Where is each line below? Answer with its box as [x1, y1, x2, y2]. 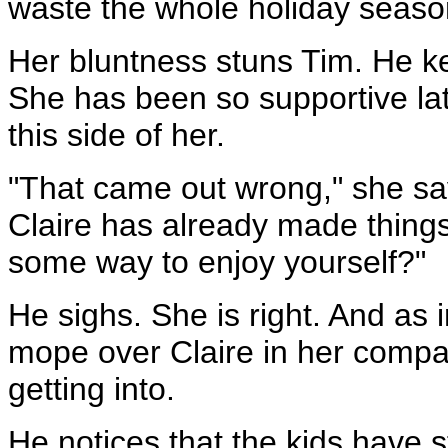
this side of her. [8, 117, 225, 153]
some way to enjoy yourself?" [8, 244, 426, 280]
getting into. [8, 371, 175, 407]
